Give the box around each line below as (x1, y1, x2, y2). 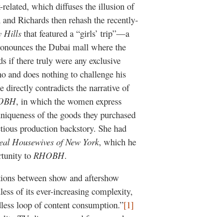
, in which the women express (16, 94, 122, 107)
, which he (99, 135, 136, 148)
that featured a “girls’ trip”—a (21, 27, 129, 39)
